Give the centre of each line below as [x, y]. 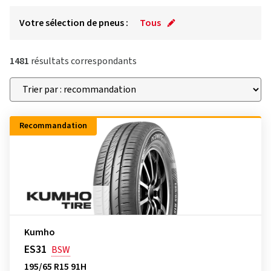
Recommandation [53, 126]
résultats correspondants [83, 61]
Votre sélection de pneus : [74, 23]
